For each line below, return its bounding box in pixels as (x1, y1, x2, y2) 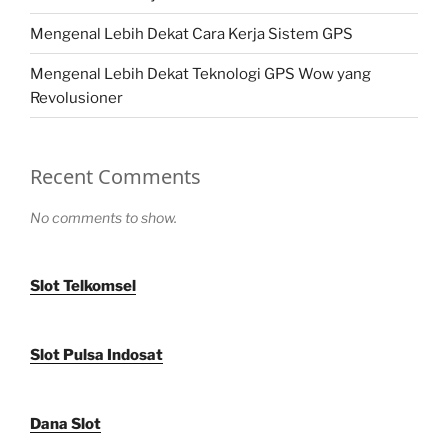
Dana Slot (30, 415, 101, 434)
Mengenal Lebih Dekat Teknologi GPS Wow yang (30, 64, 371, 83)
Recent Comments (30, 163, 201, 191)
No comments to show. (30, 209, 177, 227)
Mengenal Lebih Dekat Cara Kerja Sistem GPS (30, 24, 353, 43)
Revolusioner (30, 88, 123, 107)
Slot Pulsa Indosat (30, 346, 163, 365)
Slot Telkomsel (30, 277, 136, 296)
